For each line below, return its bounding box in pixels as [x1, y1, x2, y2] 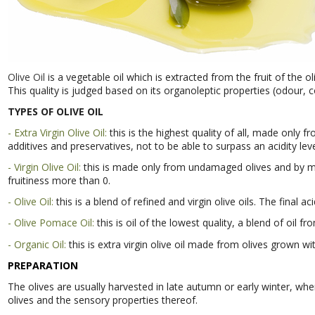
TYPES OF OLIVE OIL [7, 104, 103, 118]
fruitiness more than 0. [7, 174, 110, 188]
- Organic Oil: [7, 237, 66, 251]
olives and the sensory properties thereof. [7, 293, 198, 307]
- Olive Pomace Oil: [7, 216, 94, 230]
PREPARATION [7, 258, 78, 272]
